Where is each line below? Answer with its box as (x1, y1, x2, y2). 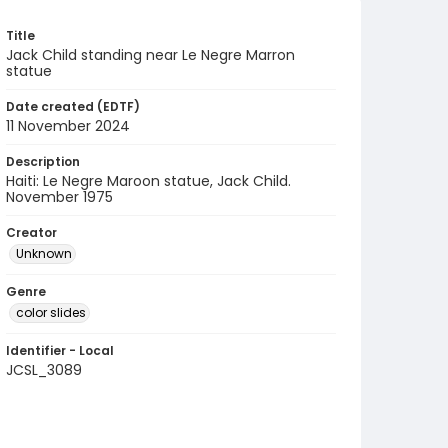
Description (6, 153, 80, 170)
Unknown (16, 245, 72, 262)
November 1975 (6, 187, 113, 207)
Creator (6, 224, 57, 241)
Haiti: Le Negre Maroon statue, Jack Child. (6, 171, 291, 191)
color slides (16, 304, 86, 321)
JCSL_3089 (6, 360, 82, 380)
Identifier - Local (6, 342, 114, 359)
